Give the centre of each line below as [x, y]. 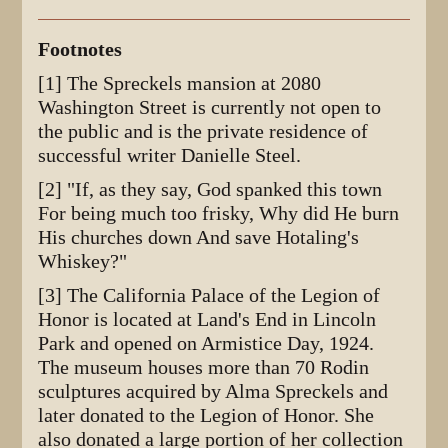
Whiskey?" [83, 262]
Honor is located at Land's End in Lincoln [207, 320]
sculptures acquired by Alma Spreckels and [213, 392]
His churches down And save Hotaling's [199, 238]
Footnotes [80, 50]
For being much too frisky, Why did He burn [219, 214]
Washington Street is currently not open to [210, 108]
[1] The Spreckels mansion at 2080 [180, 84]
